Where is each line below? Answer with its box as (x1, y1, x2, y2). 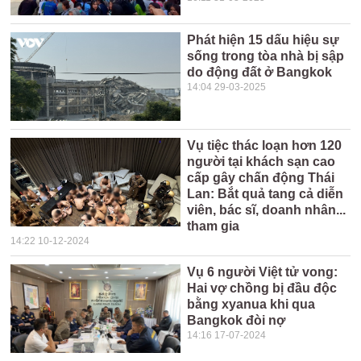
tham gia (187, 219, 240, 233)
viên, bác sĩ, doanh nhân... (187, 203, 346, 217)
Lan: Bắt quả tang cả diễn (187, 187, 344, 201)
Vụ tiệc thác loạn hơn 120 (187, 139, 342, 152)
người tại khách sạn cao (187, 155, 336, 168)
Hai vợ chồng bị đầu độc (187, 281, 338, 295)
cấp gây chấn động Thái (187, 171, 335, 185)
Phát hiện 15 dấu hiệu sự (187, 33, 340, 47)
